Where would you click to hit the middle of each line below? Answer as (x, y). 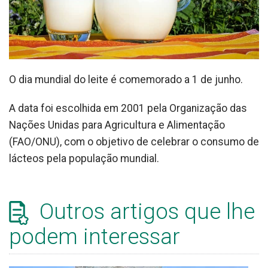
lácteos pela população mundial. (85, 158)
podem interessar (95, 237)
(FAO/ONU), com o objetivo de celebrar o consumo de (134, 141)
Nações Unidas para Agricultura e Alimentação (117, 125)
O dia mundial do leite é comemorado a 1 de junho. (126, 79)
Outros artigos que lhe (144, 211)
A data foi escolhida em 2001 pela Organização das (128, 108)
